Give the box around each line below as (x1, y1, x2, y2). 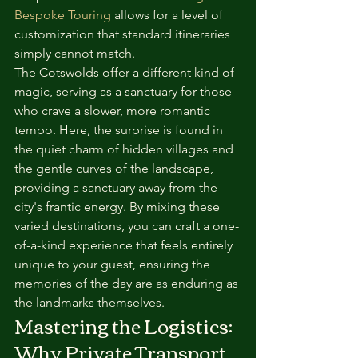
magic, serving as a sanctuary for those (14, 84, 235, 99)
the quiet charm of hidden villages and (14, 141, 237, 157)
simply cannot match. (14, 46, 135, 61)
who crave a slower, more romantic (14, 103, 213, 118)
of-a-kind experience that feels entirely (14, 237, 236, 253)
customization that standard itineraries (14, 26, 233, 42)
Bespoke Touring (14, 7, 111, 22)
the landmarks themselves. (14, 295, 165, 310)
